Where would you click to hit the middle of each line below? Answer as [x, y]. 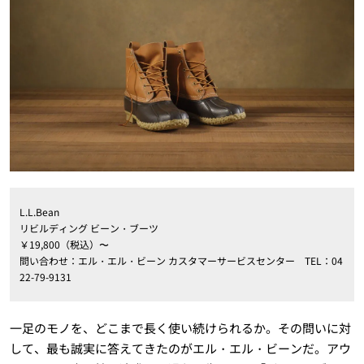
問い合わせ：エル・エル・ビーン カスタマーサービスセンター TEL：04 [181, 260]
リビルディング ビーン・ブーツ [89, 227]
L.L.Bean [39, 211]
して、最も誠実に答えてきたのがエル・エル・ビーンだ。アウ [180, 348]
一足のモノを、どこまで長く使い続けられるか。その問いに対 [180, 327]
